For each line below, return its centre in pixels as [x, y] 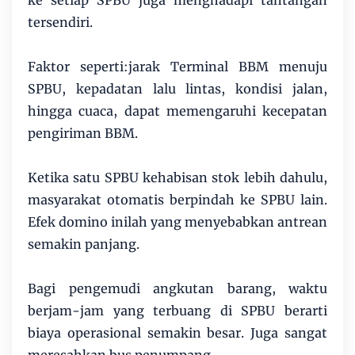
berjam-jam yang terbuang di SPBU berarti [177, 311]
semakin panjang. [84, 244]
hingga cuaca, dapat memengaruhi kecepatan [177, 111]
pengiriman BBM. [83, 134]
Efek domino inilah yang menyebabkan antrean [177, 222]
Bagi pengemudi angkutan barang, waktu [177, 289]
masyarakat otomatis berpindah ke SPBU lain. [177, 200]
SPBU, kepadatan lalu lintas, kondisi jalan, [177, 89]
